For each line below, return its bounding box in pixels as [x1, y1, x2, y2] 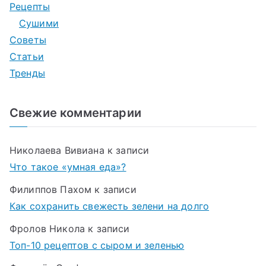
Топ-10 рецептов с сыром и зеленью [9, 239, 185, 252]
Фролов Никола [9, 223, 85, 235]
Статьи [9, 50, 44, 63]
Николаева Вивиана [9, 144, 104, 157]
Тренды [9, 67, 45, 80]
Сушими [19, 17, 59, 30]
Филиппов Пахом [9, 183, 92, 196]
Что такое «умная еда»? [9, 161, 126, 173]
